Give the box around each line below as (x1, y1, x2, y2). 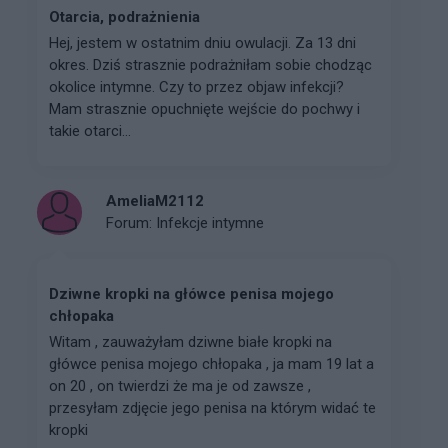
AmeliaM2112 (106, 192, 204, 211)
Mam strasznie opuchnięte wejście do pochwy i (49, 99, 360, 118)
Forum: (106, 214, 156, 233)
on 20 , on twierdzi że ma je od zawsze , (49, 376, 311, 395)
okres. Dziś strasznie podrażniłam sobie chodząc (49, 55, 372, 74)
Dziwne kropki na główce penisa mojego (49, 284, 334, 303)
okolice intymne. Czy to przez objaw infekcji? (49, 77, 344, 96)
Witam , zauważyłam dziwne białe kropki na (49, 332, 332, 351)
